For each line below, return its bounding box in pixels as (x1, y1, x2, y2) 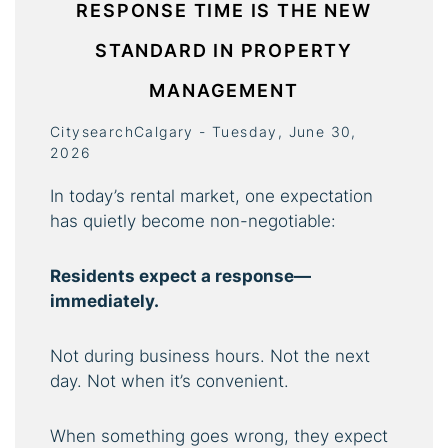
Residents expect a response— (50, 265, 311, 286)
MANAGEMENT (149, 79, 299, 101)
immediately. (50, 290, 159, 311)
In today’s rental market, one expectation (50, 185, 373, 206)
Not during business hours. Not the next (50, 345, 370, 366)
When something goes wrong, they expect (50, 425, 388, 446)
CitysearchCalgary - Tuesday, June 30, (50, 122, 357, 140)
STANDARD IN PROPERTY (94, 39, 353, 61)
